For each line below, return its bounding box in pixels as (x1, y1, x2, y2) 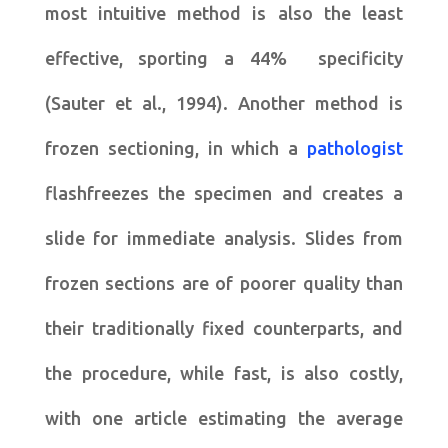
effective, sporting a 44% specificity (44, 47, 404, 68)
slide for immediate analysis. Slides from (44, 227, 404, 248)
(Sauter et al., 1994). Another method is (44, 92, 404, 113)
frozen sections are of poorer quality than (44, 272, 404, 293)
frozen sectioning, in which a (44, 137, 308, 158)
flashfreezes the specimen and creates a (44, 182, 404, 203)
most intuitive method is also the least (44, 2, 404, 23)
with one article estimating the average (44, 407, 404, 428)
